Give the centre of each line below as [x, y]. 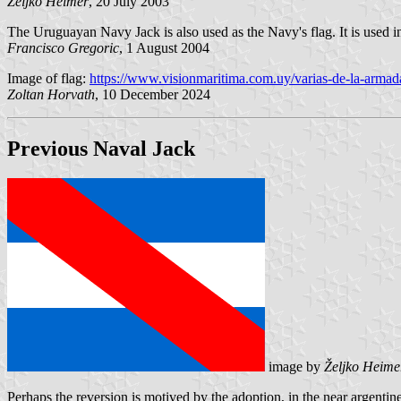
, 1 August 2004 [164, 47]
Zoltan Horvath [51, 94]
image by [294, 367]
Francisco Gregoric [63, 47]
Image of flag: [48, 78]
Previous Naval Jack [101, 148]
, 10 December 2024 [153, 94]
